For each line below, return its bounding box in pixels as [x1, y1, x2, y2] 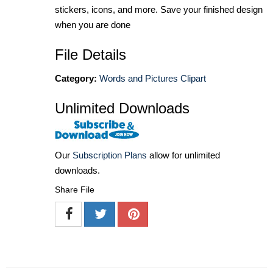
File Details [55, 46, 126, 63]
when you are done [55, 19, 130, 30]
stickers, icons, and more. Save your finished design [55, 4, 263, 15]
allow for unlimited [147, 149, 220, 160]
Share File [55, 184, 94, 194]
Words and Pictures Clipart [99, 73, 206, 84]
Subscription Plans [73, 149, 147, 160]
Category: [55, 73, 97, 84]
